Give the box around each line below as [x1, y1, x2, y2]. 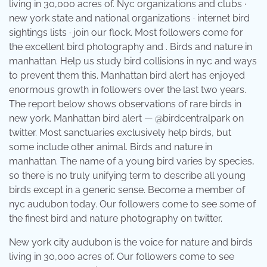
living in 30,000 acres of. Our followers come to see [9, 251, 234, 263]
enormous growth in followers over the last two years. [9, 84, 246, 96]
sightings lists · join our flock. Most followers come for [9, 27, 243, 39]
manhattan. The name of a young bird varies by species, [9, 156, 254, 167]
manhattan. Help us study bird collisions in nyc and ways [9, 55, 257, 67]
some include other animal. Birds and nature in [9, 141, 212, 153]
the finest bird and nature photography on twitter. [9, 213, 222, 225]
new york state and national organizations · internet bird [9, 13, 250, 24]
